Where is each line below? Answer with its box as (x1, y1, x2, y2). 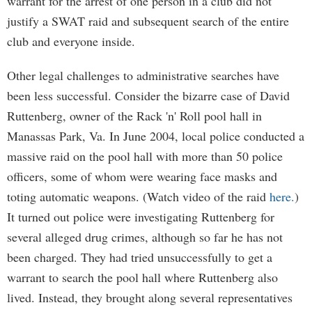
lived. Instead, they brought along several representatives (7, 289, 292, 306)
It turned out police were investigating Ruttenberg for (7, 208, 274, 225)
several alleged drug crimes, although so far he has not (7, 228, 283, 245)
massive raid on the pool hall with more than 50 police (7, 148, 283, 164)
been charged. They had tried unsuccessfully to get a (7, 249, 272, 265)
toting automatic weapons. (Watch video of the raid (7, 188, 270, 205)
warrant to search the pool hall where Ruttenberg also (7, 269, 278, 286)
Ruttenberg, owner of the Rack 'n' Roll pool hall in (7, 107, 262, 124)
